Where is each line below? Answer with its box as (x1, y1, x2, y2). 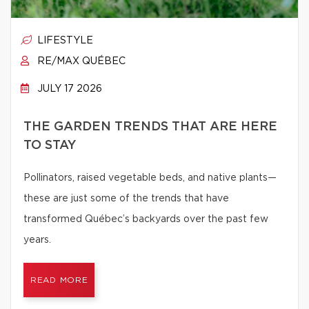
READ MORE (30, 276, 88, 284)
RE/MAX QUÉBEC (34, 57, 126, 66)
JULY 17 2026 (34, 84, 102, 94)
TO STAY (23, 139, 77, 152)
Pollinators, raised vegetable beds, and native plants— (23, 173, 277, 183)
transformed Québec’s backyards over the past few (23, 215, 268, 224)
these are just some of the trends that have (23, 194, 229, 203)
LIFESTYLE (34, 36, 93, 46)
